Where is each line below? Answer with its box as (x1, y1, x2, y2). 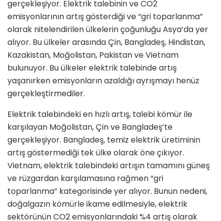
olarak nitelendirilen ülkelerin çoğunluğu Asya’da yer (7, 24, 208, 36)
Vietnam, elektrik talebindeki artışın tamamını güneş (7, 160, 210, 172)
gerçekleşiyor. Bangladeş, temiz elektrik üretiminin (7, 134, 200, 146)
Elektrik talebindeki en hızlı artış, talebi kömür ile (7, 109, 192, 120)
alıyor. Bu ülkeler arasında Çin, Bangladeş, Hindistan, (7, 37, 205, 48)
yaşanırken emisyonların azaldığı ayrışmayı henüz (7, 75, 199, 87)
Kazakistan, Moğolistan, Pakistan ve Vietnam (7, 49, 179, 61)
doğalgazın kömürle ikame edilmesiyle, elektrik (7, 198, 187, 210)
